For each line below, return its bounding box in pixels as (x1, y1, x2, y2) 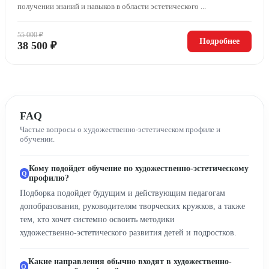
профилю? (29, 173, 70, 183)
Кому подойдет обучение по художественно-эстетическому (29, 163, 249, 173)
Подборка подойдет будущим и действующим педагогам (20, 188, 225, 198)
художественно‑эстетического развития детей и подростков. (20, 228, 237, 237)
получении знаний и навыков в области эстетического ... (17, 1, 206, 11)
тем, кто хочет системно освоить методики (20, 214, 175, 224)
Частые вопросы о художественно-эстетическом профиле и (20, 124, 220, 134)
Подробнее (199, 36, 240, 46)
